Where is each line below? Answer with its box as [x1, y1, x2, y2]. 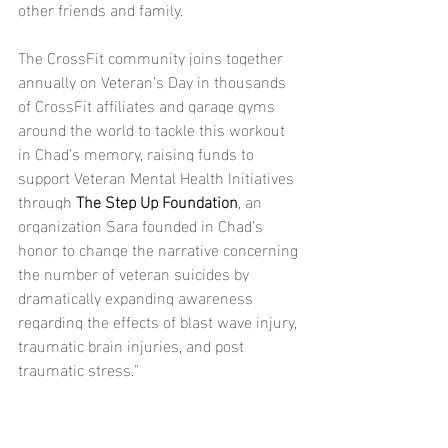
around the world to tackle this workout [18, 113, 289, 143]
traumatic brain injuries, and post [18, 329, 248, 359]
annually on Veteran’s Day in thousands [18, 65, 290, 95]
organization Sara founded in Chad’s [18, 209, 267, 239]
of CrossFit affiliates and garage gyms [18, 89, 279, 119]
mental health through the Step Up [18, 401, 258, 431]
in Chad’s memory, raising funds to [18, 137, 258, 167]
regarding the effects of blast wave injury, [18, 305, 301, 335]
